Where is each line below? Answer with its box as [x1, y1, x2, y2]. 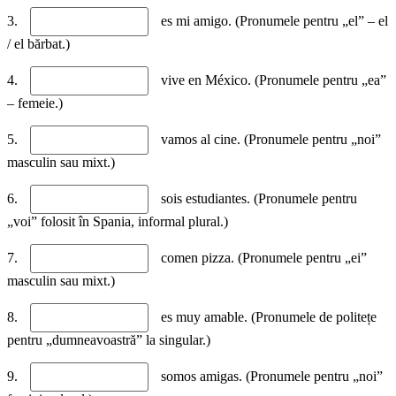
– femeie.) [7, 95, 63, 111]
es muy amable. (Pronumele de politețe [157, 309, 377, 325]
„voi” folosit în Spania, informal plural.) [7, 214, 228, 230]
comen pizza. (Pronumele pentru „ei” [157, 250, 367, 266]
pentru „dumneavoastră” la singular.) [7, 332, 210, 348]
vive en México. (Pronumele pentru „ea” [157, 72, 386, 88]
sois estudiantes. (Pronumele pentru [157, 191, 357, 207]
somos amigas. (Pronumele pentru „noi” [157, 369, 383, 385]
